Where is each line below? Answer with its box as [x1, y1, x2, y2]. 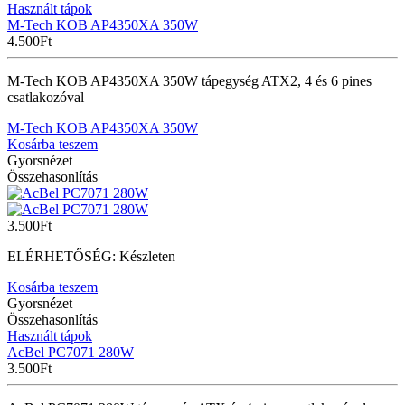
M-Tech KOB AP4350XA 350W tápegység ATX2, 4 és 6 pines [7, 72, 372, 89]
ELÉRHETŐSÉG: [7, 248, 119, 264]
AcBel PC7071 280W [7, 344, 134, 360]
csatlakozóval [7, 89, 84, 105]
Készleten [119, 248, 175, 264]
